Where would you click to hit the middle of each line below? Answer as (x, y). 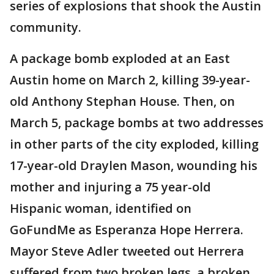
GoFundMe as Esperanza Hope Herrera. (127, 230)
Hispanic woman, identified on (101, 209)
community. (46, 28)
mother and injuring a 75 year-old (110, 187)
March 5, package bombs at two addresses (137, 123)
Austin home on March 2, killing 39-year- (130, 80)
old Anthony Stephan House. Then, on (122, 102)
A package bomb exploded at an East (120, 59)
